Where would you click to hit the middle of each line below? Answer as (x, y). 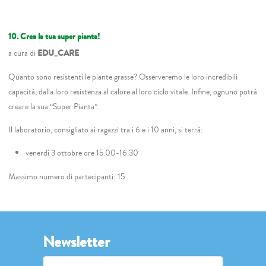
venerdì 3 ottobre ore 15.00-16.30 (82, 153)
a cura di (22, 53)
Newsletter (76, 242)
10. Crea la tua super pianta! (54, 37)
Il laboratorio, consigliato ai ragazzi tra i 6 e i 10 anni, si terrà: (106, 129)
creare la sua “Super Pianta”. (54, 106)
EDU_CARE (58, 53)
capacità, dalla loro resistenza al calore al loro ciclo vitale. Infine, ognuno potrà (133, 91)
